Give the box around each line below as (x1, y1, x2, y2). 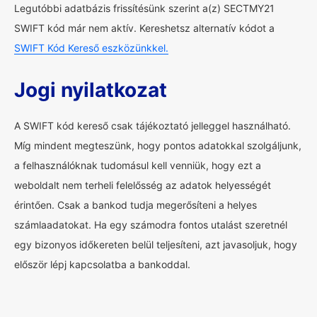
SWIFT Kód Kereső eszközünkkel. (14, 42, 168, 54)
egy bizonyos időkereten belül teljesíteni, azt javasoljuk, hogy (14, 238, 297, 250)
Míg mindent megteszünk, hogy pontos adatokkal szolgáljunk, (14, 139, 301, 151)
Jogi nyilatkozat (14, 78, 167, 102)
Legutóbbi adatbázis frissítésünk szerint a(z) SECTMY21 (14, 2, 275, 14)
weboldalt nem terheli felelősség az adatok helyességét (14, 179, 271, 191)
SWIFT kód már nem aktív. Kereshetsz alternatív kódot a (14, 22, 275, 34)
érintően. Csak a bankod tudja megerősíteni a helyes (14, 199, 257, 211)
